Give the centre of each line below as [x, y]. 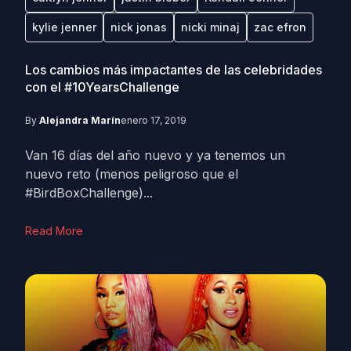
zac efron [280, 27]
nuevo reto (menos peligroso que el [132, 174]
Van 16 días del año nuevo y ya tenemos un [155, 155]
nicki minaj [210, 27]
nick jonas [139, 27]
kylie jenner [64, 27]
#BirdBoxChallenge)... [89, 193]
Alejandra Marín [80, 120]
